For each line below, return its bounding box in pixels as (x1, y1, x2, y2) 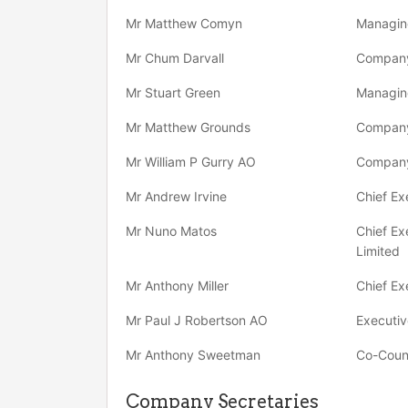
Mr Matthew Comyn (126, 15, 242, 31)
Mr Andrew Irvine (126, 189, 227, 204)
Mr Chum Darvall (126, 50, 224, 66)
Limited (355, 243, 400, 259)
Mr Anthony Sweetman (126, 347, 260, 362)
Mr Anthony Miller (126, 278, 229, 293)
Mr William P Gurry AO (126, 154, 256, 169)
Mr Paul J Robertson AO (126, 312, 268, 328)
